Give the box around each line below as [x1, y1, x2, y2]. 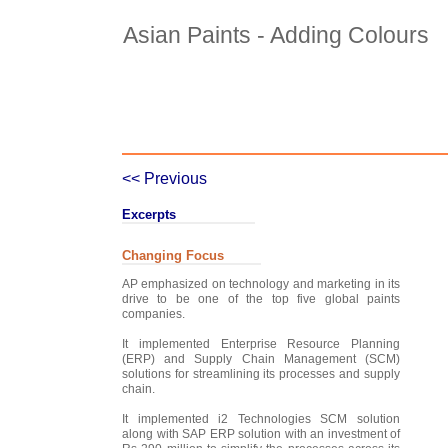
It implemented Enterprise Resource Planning [122, 336, 400, 351]
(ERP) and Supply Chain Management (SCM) [122, 351, 400, 366]
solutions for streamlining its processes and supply [122, 366, 400, 381]
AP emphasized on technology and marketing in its [122, 276, 400, 291]
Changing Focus [122, 247, 224, 263]
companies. [122, 306, 185, 321]
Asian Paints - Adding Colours [123, 22, 429, 48]
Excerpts [122, 207, 176, 222]
